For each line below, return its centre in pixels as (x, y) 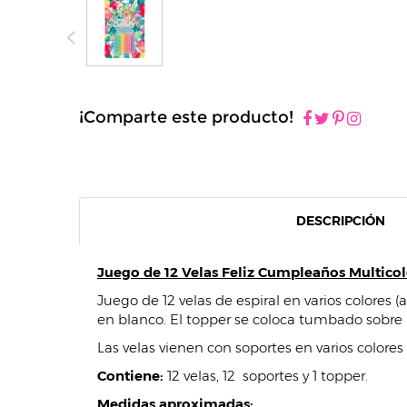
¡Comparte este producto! (186, 117)
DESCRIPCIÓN (341, 221)
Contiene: (132, 376)
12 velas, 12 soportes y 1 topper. (268, 376)
